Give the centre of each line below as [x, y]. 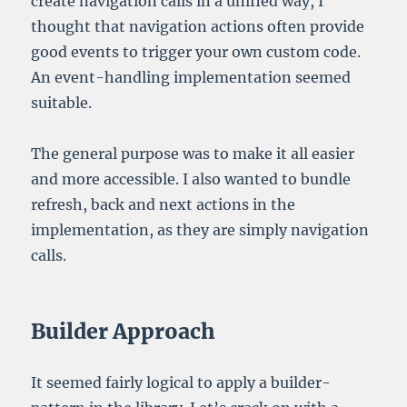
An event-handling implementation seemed [191, 78]
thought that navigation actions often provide [198, 27]
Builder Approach [124, 332]
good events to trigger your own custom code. [196, 52]
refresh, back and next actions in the [164, 205]
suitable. [62, 103]
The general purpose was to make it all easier [193, 154]
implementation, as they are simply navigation [200, 230]
